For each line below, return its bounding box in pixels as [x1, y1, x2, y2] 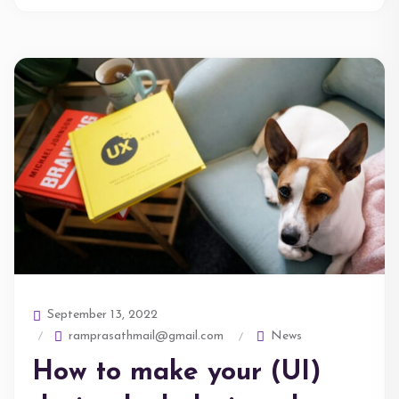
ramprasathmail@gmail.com [65, 329, 224, 343]
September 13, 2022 [44, 307, 158, 322]
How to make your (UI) [32, 358, 321, 387]
